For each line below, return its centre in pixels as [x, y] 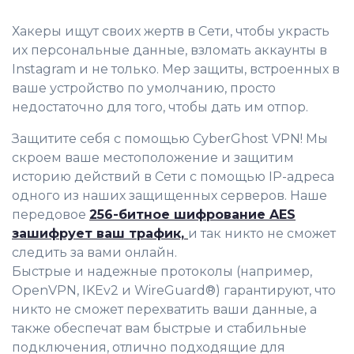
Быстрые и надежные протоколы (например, [162, 271]
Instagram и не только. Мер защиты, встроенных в [176, 69]
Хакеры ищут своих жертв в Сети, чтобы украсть [171, 31]
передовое [51, 214]
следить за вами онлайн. [94, 252]
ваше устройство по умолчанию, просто [144, 88]
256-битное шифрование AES [192, 214]
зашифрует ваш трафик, [100, 233]
